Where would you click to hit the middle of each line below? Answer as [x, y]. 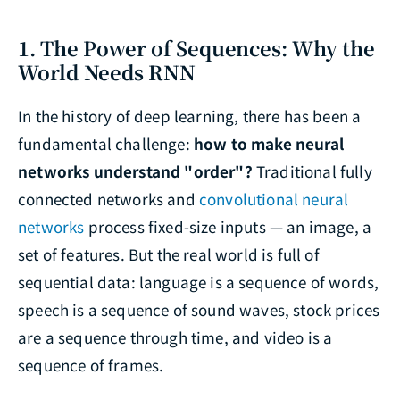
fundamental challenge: [106, 144]
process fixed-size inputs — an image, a [228, 227]
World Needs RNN [107, 72]
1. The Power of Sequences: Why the [196, 48]
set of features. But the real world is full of [169, 254]
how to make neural [268, 144]
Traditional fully [312, 171]
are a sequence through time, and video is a [175, 337]
